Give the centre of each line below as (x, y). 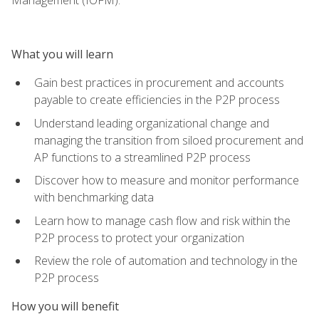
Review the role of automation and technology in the (166, 261)
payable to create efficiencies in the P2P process (157, 99)
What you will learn (62, 54)
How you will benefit (65, 307)
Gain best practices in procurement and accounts (159, 82)
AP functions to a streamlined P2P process (142, 157)
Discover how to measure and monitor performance (167, 181)
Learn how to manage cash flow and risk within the (162, 220)
